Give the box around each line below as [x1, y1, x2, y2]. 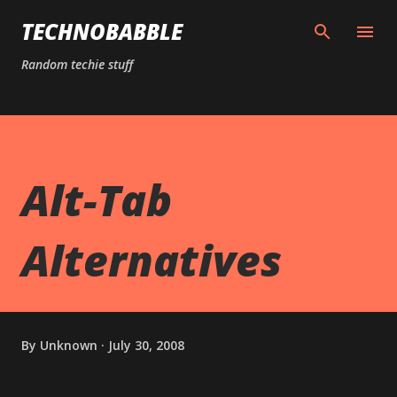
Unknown [40, 336, 97, 354]
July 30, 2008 [108, 336, 184, 354]
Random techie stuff [21, 56, 133, 73]
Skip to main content [136, 14, 261, 30]
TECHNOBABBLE [21, 17, 183, 46]
